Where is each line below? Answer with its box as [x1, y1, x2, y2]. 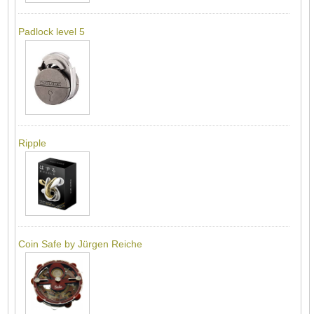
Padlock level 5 [18, 25, 85, 37]
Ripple [18, 137, 46, 149]
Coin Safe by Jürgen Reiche [18, 238, 142, 250]
